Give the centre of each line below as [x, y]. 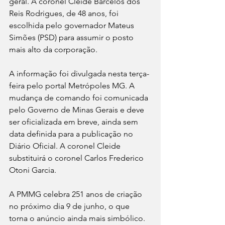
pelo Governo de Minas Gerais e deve [78, 110]
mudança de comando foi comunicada [80, 98]
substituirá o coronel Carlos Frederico [77, 158]
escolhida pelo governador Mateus [73, 26]
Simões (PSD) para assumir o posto [72, 38]
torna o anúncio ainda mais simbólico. [77, 218]
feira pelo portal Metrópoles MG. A [73, 86]
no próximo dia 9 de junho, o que [70, 206]
